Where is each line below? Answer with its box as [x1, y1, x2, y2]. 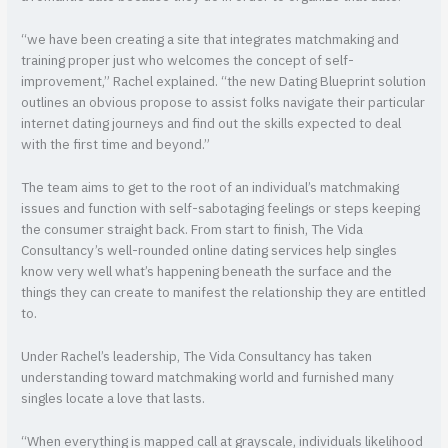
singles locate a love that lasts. [21, 387, 206, 410]
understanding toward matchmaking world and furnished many [21, 366, 395, 389]
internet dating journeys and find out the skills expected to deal [21, 113, 402, 136]
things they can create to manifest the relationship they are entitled [21, 282, 427, 305]
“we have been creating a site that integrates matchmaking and [21, 29, 400, 52]
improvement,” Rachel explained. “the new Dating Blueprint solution [21, 71, 427, 94]
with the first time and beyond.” [21, 134, 211, 157]
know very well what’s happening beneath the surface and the [21, 261, 393, 284]
